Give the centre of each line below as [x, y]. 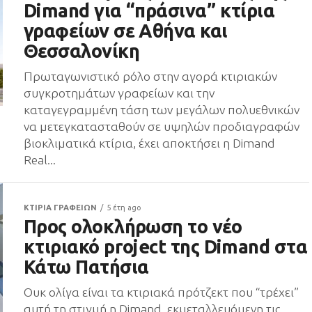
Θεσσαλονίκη [82, 51]
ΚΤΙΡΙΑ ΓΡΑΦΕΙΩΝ [60, 208]
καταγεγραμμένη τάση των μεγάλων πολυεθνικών [162, 110]
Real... [40, 160]
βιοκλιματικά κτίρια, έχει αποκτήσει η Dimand [149, 143]
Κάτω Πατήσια [86, 267]
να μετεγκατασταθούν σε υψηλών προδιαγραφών [162, 126]
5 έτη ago [124, 208]
